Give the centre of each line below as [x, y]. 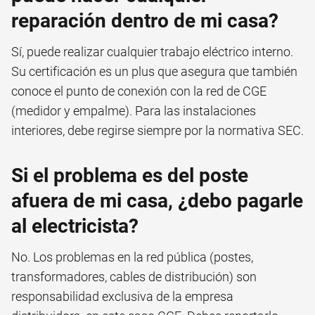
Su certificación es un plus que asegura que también [154, 71]
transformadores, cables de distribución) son [134, 276]
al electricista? [75, 226]
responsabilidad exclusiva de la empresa [122, 296]
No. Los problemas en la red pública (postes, [132, 257]
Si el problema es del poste [130, 175]
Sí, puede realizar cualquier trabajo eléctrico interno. [152, 51]
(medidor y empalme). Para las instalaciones [134, 110]
